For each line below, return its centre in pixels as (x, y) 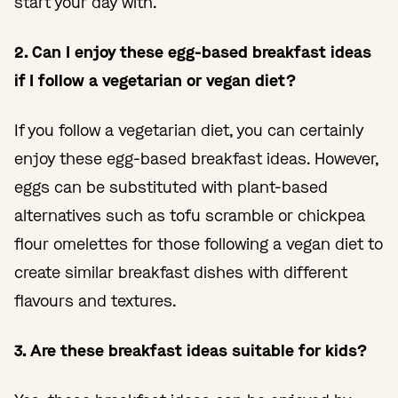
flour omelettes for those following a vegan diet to (199, 244)
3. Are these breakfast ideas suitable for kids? (193, 350)
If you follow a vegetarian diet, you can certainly (189, 130)
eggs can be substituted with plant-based (171, 187)
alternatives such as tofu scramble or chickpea (190, 215)
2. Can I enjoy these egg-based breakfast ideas (193, 52)
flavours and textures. (96, 301)
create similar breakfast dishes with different (181, 272)
